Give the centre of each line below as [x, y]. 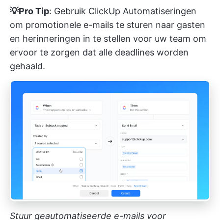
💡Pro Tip [29, 11]
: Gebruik [69, 11]
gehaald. [27, 66]
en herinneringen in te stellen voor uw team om [108, 39]
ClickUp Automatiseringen [142, 11]
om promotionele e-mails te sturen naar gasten [108, 25]
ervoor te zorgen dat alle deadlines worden [99, 53]
